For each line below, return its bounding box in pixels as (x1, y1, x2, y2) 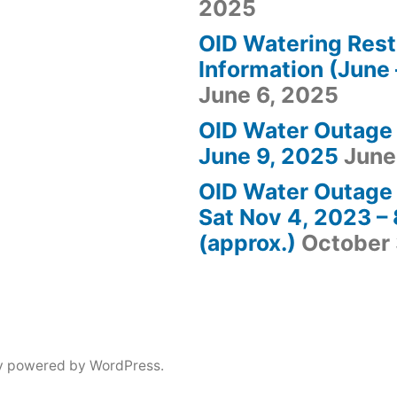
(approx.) (198, 229, 296, 256)
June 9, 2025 (198, 142, 339, 169)
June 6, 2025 (198, 81, 339, 108)
